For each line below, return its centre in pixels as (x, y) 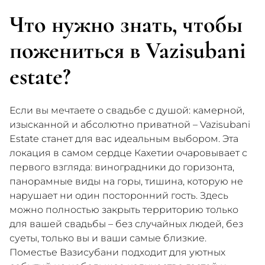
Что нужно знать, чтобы (126, 24)
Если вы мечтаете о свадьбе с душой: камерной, (127, 110)
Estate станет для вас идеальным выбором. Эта (124, 139)
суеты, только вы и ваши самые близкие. (108, 238)
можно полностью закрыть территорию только (124, 210)
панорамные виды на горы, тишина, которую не (126, 181)
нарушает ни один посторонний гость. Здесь (119, 195)
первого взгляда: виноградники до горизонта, (122, 167)
